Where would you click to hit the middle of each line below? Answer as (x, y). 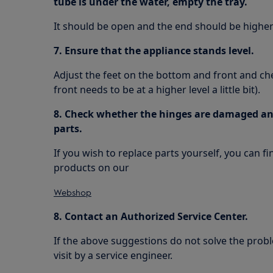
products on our (91, 168)
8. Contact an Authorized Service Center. (151, 216)
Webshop (73, 192)
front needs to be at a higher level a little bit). (157, 90)
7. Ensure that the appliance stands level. (154, 51)
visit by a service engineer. (113, 255)
